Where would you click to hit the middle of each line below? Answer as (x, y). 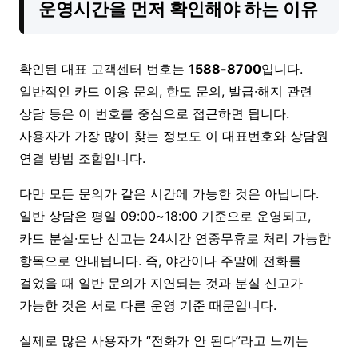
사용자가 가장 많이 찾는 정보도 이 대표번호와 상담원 (174, 135)
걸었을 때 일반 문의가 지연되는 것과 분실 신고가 (161, 282)
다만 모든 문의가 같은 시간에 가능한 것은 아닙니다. (169, 193)
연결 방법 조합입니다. (82, 158)
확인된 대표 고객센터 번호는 (104, 68)
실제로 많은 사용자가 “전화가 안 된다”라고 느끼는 (164, 340)
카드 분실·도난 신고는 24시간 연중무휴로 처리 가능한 (175, 238)
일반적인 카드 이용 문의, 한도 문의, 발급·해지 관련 (166, 91)
